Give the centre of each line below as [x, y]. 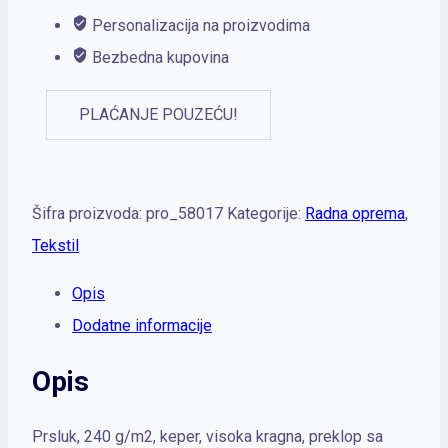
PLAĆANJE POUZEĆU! [158, 114]
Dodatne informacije [142, 325]
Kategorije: [266, 213]
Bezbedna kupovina [158, 57]
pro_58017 [184, 213]
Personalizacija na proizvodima [199, 25]
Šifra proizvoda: [89, 213]
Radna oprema [355, 213]
